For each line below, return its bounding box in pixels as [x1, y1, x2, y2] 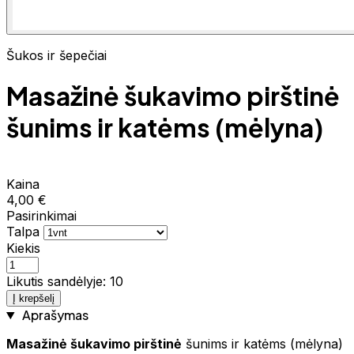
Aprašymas [19, 306, 88, 323]
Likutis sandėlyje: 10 [6, 273, 123, 289]
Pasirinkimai [6, 207, 77, 224]
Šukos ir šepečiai [6, 47, 107, 63]
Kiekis [6, 239, 40, 256]
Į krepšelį [13, 292, 55, 304]
